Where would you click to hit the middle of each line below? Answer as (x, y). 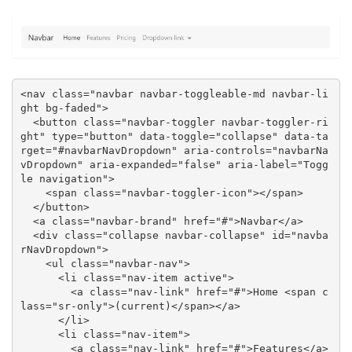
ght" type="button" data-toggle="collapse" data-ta (174, 136)
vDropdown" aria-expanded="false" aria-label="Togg (174, 164)
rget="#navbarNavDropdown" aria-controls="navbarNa (174, 150)
